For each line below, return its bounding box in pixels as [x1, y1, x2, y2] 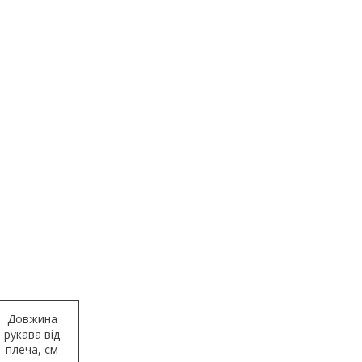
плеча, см [6, 341, 58, 357]
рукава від [4, 326, 60, 342]
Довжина [6, 310, 57, 326]
